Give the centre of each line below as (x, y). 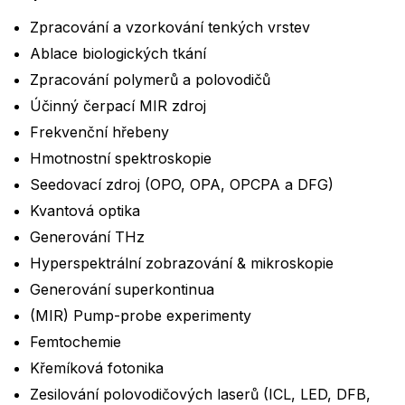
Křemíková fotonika (97, 367)
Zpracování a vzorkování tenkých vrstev (170, 27)
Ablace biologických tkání (118, 53)
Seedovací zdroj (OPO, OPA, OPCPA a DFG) (182, 184)
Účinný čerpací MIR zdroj (118, 105)
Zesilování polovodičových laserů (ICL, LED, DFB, (200, 394)
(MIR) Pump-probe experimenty (141, 315)
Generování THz (87, 236)
